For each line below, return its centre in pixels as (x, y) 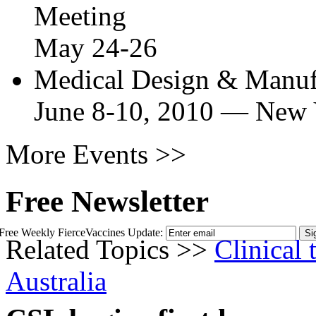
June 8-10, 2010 (124, 111)
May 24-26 (96, 48)
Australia (56, 281)
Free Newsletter (107, 202)
